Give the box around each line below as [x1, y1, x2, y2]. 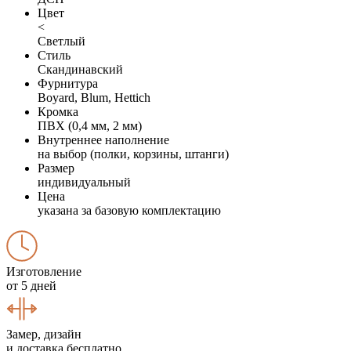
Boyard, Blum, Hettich [38, 90, 150, 104]
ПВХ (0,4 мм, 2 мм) [38, 118, 142, 132]
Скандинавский [38, 62, 123, 76]
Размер [38, 161, 74, 175]
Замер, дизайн [6, 327, 81, 341]
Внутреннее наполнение [38, 132, 169, 147]
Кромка [38, 104, 78, 118]
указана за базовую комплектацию [38, 203, 221, 217]
